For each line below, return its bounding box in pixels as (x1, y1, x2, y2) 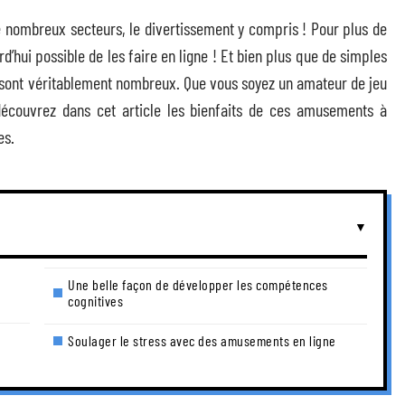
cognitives (68, 292, 123, 309)
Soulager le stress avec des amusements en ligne (68, 332, 336, 349)
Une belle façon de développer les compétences (68, 276, 328, 293)
